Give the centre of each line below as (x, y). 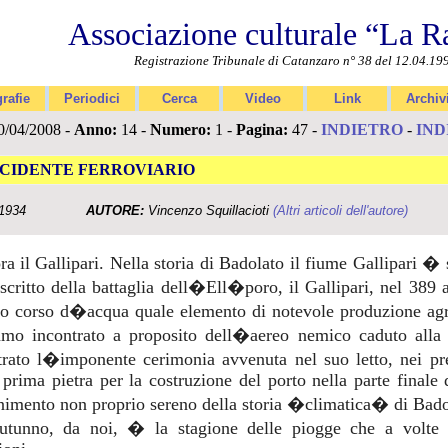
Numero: (180, 129)
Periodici (92, 98)
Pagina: (261, 129)
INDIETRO (361, 129)
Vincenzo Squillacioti (208, 210)
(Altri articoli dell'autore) (340, 210)
